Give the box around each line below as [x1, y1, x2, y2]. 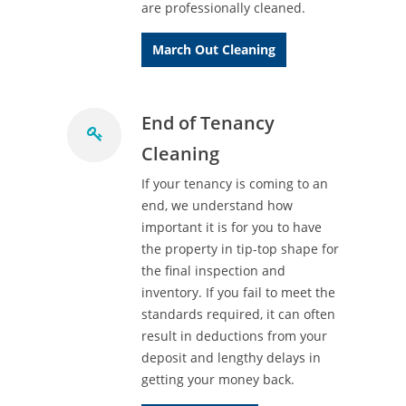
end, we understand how [141, 197, 293, 214]
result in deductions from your [141, 327, 327, 344]
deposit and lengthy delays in [141, 349, 321, 366]
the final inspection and [141, 262, 285, 279]
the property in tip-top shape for [141, 240, 339, 257]
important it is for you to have [141, 218, 322, 236]
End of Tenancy [141, 111, 275, 135]
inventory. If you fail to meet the [141, 284, 335, 301]
